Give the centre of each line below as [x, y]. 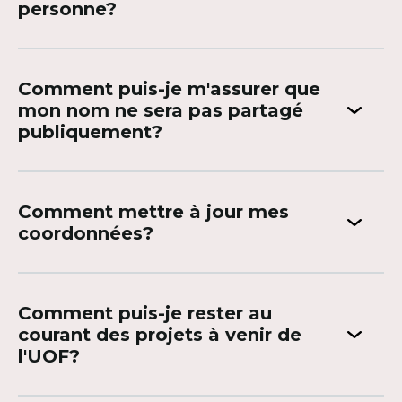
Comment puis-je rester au [145, 313]
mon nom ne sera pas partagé [161, 110]
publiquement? [90, 132]
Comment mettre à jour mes [153, 212]
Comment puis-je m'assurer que [169, 89]
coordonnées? [86, 233]
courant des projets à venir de [160, 335]
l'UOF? [49, 356]
